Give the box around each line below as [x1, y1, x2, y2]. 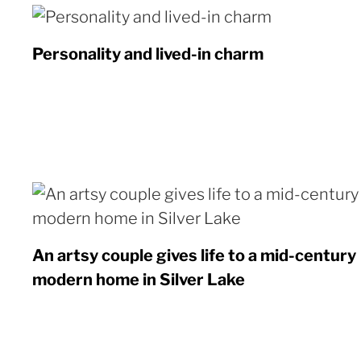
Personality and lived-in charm [32, 44, 263, 64]
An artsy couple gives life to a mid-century [32, 246, 356, 265]
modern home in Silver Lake [32, 270, 245, 289]
